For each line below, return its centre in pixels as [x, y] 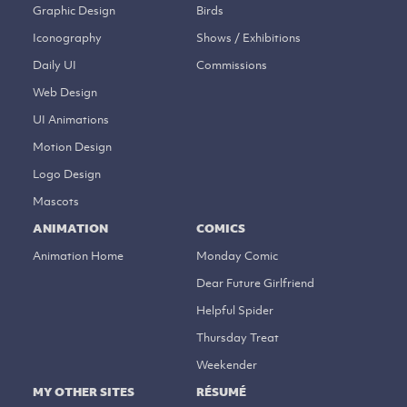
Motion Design [72, 146]
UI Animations [71, 119]
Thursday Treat [238, 337]
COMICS [221, 228]
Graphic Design [74, 10]
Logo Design [67, 174]
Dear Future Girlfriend [255, 283]
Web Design [65, 92]
